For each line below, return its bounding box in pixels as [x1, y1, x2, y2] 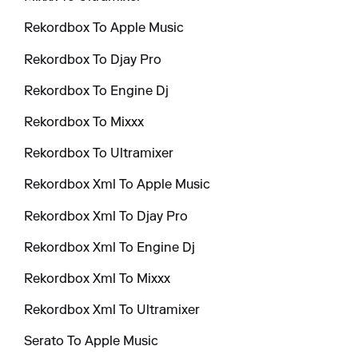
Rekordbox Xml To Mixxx [24, 272, 171, 286]
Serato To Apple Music [24, 336, 159, 349]
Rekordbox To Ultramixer [24, 148, 174, 161]
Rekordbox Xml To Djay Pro [24, 210, 189, 224]
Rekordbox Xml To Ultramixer [24, 304, 201, 318]
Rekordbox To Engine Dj [24, 85, 169, 98]
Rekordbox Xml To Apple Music [24, 179, 211, 193]
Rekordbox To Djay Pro [24, 54, 162, 67]
